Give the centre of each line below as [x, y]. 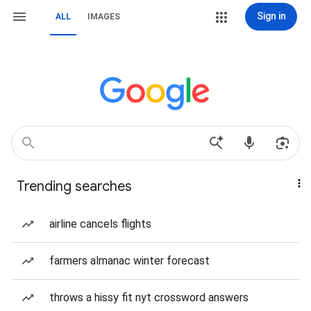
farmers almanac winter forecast [129, 261]
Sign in [271, 16]
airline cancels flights [100, 224]
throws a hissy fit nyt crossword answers [149, 297]
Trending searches [74, 186]
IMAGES [104, 17]
